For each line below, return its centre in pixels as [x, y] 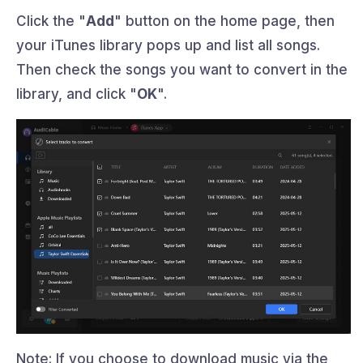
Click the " [51, 21]
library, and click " [77, 94]
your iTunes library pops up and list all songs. [168, 45]
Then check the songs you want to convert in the [182, 69]
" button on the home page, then [224, 21]
